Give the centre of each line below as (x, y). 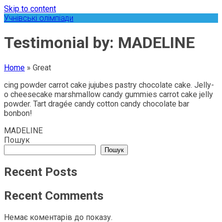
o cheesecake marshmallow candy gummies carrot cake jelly (109, 94)
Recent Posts (41, 172)
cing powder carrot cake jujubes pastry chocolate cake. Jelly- (109, 85)
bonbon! (18, 113)
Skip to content (30, 9)
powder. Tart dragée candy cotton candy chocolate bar (97, 104)
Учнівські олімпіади (39, 18)
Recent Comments (54, 195)
